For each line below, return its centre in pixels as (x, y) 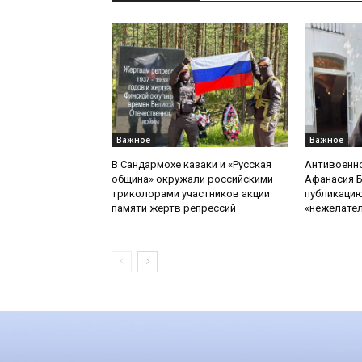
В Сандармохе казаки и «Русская (192, 165)
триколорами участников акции (191, 194)
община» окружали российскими (192, 179)
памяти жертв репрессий (174, 208)
